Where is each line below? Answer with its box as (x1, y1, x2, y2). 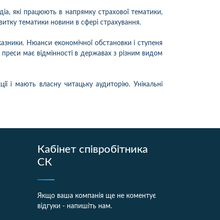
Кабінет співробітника (37, 143, 148, 155)
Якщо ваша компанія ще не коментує (37, 192, 156, 199)
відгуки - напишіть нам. (37, 202, 112, 210)
